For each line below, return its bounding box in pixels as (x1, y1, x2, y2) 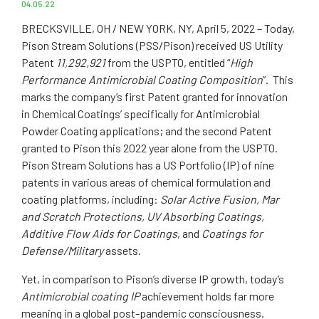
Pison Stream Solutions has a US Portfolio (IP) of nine (21, 158, 274, 172)
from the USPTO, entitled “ (108, 56, 230, 69)
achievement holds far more (140, 289, 274, 303)
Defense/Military (21, 244, 103, 257)
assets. (103, 244, 141, 257)
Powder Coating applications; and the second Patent (21, 124, 272, 137)
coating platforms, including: (21, 192, 160, 206)
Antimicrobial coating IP (21, 289, 140, 303)
